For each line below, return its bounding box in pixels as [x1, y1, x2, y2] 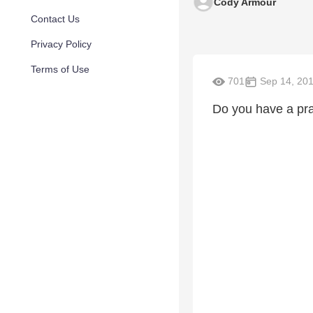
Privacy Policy [31, 38, 92, 50]
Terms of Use [31, 64, 89, 75]
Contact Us [31, 13, 80, 24]
